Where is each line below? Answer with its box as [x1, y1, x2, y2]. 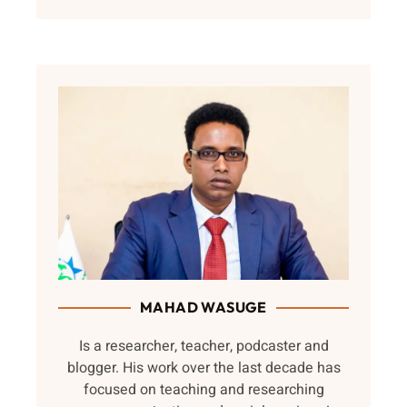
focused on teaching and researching [83, 379, 324, 402]
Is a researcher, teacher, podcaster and [78, 335, 329, 358]
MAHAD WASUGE [140, 298, 267, 317]
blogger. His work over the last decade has [66, 357, 341, 380]
